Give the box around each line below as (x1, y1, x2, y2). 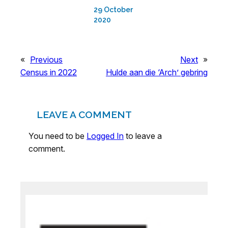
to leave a (124, 131, 162, 141)
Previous (30, 54, 63, 65)
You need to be (28, 131, 87, 141)
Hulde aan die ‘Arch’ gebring (106, 67, 208, 78)
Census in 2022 (20, 67, 77, 78)
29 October (94, 6, 133, 14)
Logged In (87, 131, 124, 141)
